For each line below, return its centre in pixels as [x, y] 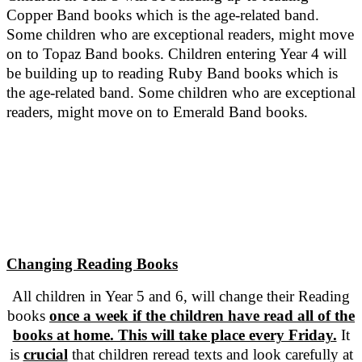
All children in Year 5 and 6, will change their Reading [181, 297]
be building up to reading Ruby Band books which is [172, 74]
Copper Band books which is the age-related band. [163, 15]
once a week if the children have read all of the [202, 316]
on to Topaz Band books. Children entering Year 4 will [177, 54]
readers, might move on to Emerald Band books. [157, 112]
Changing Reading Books [92, 264]
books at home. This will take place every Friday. [175, 335]
